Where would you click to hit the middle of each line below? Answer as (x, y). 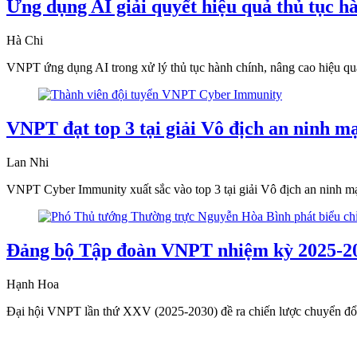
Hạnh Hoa (33, 284)
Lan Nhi (27, 162)
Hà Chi (25, 40)
